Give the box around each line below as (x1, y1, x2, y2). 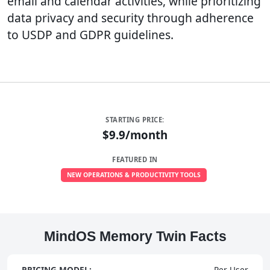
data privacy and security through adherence (7, 10, 254, 26)
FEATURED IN (112, 155, 158, 164)
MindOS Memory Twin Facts (43, 228, 227, 244)
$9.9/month (102, 127, 168, 142)
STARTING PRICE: (105, 115, 165, 124)
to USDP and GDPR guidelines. (7, 27, 174, 43)
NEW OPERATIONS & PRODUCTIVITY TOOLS (67, 171, 201, 179)
